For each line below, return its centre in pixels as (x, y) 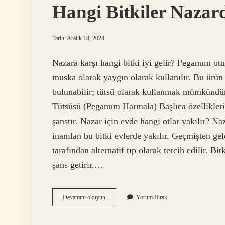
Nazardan (116, 215)
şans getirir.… (78, 165)
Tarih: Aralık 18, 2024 (78, 38)
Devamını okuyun (84, 198)
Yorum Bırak (152, 198)
